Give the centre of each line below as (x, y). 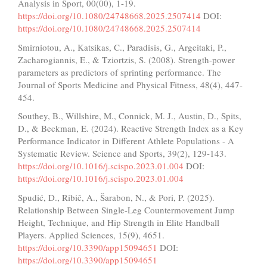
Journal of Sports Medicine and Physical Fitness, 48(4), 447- (130, 84)
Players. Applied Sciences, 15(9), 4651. (91, 235)
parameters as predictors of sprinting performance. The (119, 72)
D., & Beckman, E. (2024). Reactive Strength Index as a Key (131, 128)
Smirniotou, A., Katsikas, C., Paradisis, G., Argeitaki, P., (122, 47)
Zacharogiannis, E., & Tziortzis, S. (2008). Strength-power (126, 59)
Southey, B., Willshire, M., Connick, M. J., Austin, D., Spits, (130, 116)
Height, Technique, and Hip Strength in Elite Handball (119, 222)
